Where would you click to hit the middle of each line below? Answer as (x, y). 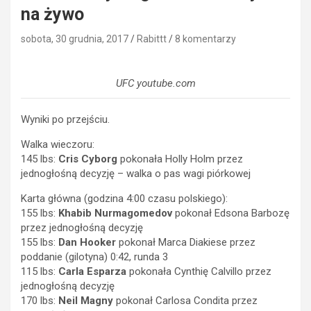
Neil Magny (86, 300)
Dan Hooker (87, 242)
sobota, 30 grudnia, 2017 (75, 39)
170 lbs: (40, 300)
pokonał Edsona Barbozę (231, 213)
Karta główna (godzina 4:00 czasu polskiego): (124, 198)
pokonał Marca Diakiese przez (186, 242)
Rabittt (152, 39)
